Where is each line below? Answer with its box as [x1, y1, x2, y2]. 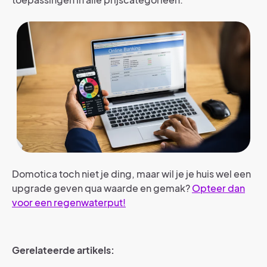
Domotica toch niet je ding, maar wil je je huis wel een [12, 167, 251, 181]
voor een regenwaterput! [12, 196, 126, 209]
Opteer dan [192, 182, 245, 195]
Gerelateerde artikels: [12, 244, 114, 257]
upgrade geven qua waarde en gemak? [12, 182, 192, 195]
